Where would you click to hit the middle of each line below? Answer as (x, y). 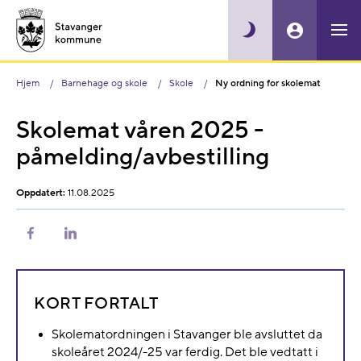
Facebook (64, 263)
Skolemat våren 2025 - (140, 130)
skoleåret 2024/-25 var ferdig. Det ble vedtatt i (185, 352)
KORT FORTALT (96, 304)
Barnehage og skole (104, 83)
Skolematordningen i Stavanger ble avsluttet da (187, 334)
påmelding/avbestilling (143, 157)
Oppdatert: (41, 193)
